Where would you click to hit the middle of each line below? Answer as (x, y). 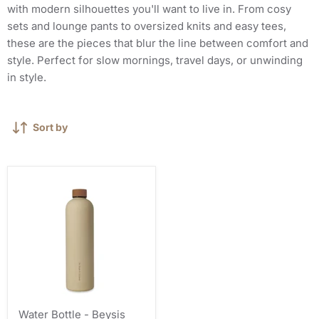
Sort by (50, 127)
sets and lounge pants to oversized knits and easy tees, (147, 26)
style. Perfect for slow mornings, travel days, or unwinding (155, 60)
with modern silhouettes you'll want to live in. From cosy (149, 9)
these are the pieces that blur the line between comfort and (158, 43)
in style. (27, 77)
